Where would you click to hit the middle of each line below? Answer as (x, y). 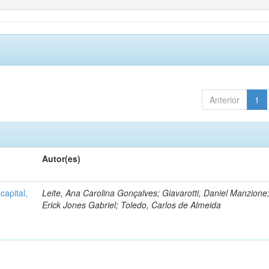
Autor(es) (62, 158)
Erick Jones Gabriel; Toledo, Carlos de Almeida (132, 204)
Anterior (224, 99)
